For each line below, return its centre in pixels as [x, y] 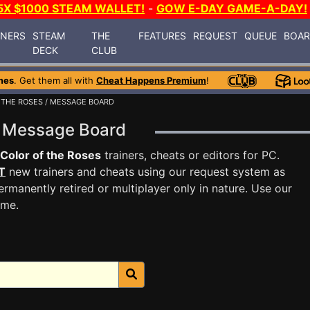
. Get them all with [55, 80]
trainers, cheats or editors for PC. [190, 155]
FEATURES [163, 35]
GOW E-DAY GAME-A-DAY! [232, 8]
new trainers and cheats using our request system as [145, 172]
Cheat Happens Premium [151, 80]
